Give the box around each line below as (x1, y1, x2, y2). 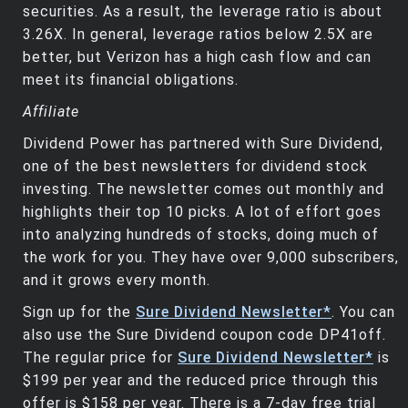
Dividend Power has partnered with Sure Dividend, (23, 135, 383, 153)
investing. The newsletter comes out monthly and (23, 180, 384, 199)
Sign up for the (23, 303, 136, 321)
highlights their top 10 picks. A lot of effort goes (23, 203, 382, 221)
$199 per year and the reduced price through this (23, 372, 379, 390)
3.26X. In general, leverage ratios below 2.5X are (23, 25, 373, 44)
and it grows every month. (23, 271, 210, 290)
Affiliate (23, 103, 79, 121)
